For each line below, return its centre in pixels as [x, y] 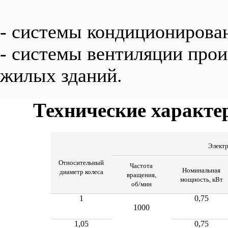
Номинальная [201, 170]
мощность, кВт [201, 179]
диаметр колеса [81, 172]
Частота [141, 166]
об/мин [141, 184]
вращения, [141, 175]
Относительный [81, 163]
